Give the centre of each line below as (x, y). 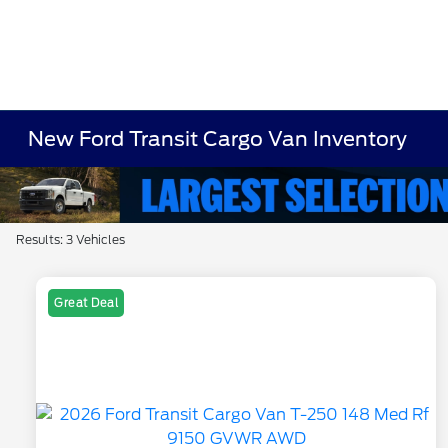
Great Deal (86, 303)
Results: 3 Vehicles (70, 239)
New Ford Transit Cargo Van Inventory (218, 139)
